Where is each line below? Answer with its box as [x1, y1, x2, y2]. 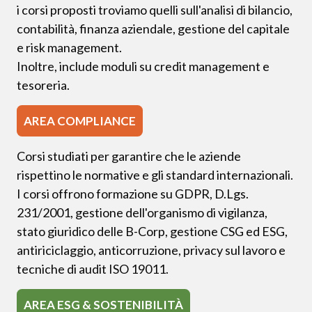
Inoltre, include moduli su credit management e [17, 58, 270, 74]
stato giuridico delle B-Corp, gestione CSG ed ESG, [17, 223, 288, 239]
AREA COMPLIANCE [24, 113, 136, 128]
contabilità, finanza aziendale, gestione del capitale [17, 20, 290, 36]
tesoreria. [17, 77, 70, 93]
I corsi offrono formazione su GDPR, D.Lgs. [17, 185, 249, 201]
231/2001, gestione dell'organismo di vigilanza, [17, 204, 267, 220]
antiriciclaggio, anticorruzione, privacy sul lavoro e [17, 242, 286, 258]
